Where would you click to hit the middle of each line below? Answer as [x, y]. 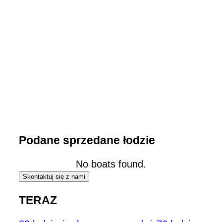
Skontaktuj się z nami [54, 177]
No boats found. [111, 164]
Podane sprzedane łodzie [87, 140]
